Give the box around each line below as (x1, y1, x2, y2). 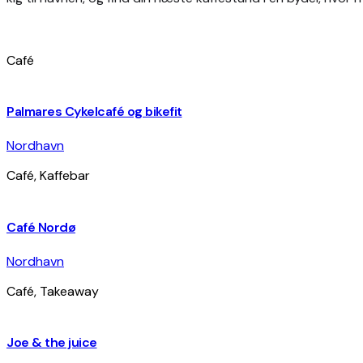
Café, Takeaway (6, 282, 99, 300)
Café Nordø (6, 218, 75, 236)
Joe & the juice (6, 334, 97, 352)
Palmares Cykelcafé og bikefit (6, 103, 182, 121)
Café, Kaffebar (6, 167, 90, 185)
